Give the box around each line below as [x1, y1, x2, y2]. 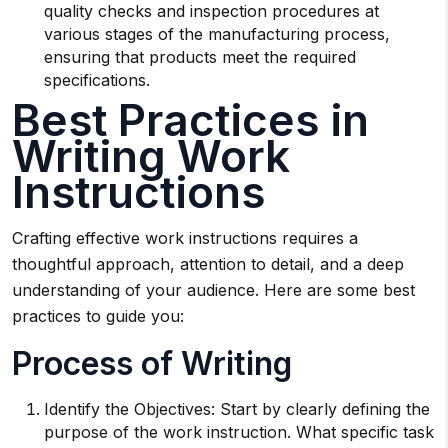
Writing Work [12, 129, 290, 183]
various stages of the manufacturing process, [44, 24, 390, 44]
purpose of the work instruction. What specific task [44, 422, 434, 442]
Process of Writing [12, 344, 292, 383]
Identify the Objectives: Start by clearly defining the [44, 399, 430, 419]
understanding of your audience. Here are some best [12, 280, 415, 300]
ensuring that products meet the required [44, 47, 356, 67]
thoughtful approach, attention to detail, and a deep [12, 254, 404, 274]
